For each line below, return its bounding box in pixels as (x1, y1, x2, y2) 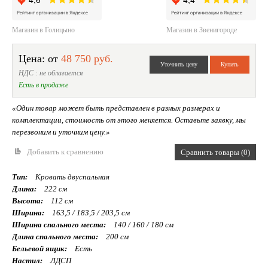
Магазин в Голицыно (12, 26, 75, 35)
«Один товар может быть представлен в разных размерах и (12, 103, 220, 113)
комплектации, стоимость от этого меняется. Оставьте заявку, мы (12, 115, 246, 125)
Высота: (12, 196, 43, 206)
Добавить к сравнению (27, 147, 103, 157)
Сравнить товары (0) (181, 148, 250, 157)
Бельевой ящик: (12, 244, 67, 254)
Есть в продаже (19, 81, 68, 90)
